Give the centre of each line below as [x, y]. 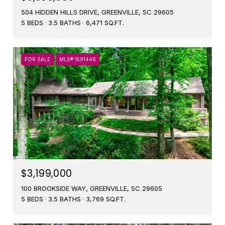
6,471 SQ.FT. [105, 23]
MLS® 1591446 [78, 59]
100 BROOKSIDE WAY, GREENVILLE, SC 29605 [92, 188]
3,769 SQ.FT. [106, 199]
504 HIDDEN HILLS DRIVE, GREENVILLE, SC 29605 [97, 12]
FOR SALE [37, 59]
